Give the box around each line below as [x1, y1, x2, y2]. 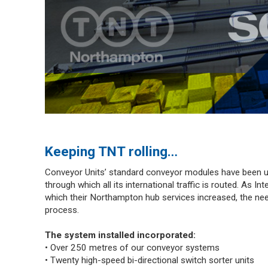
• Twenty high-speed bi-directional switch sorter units [44, 255, 254, 266]
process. [44, 205, 79, 216]
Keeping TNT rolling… [44, 143, 178, 160]
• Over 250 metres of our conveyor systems [44, 242, 220, 254]
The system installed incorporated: [44, 230, 196, 241]
